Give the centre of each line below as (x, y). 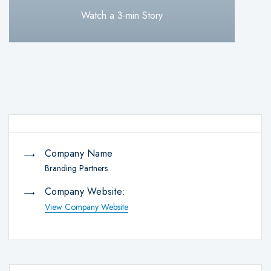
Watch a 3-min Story (122, 15)
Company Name (79, 153)
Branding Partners (76, 168)
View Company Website (87, 207)
